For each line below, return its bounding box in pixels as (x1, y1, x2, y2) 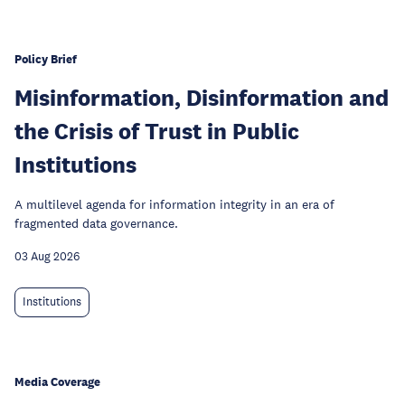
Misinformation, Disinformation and (14, 82, 389, 111)
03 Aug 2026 (14, 249, 80, 264)
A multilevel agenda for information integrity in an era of (14, 195, 334, 212)
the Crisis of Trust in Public (14, 116, 299, 145)
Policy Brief (14, 51, 77, 67)
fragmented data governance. (14, 214, 178, 231)
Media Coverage (14, 373, 100, 390)
